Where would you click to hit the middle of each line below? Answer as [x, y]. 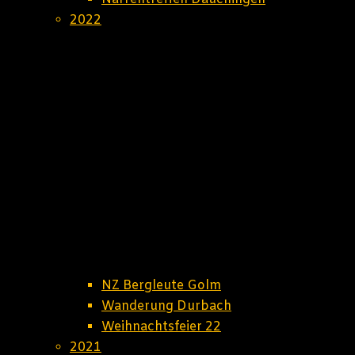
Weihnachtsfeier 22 [161, 327]
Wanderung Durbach [166, 306]
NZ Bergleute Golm [161, 286]
